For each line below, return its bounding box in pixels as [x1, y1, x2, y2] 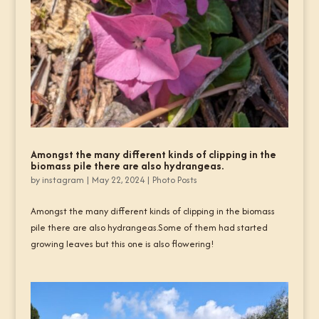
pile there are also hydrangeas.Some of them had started [30, 220, 268, 234]
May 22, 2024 [91, 172, 145, 187]
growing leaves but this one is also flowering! [30, 236, 214, 251]
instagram [41, 172, 84, 187]
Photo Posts [152, 172, 197, 187]
